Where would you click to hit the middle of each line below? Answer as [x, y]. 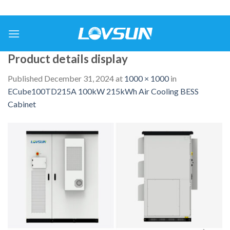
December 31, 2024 [79, 79]
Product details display [68, 59]
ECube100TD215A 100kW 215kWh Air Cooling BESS [103, 91]
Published [26, 79]
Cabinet [22, 104]
